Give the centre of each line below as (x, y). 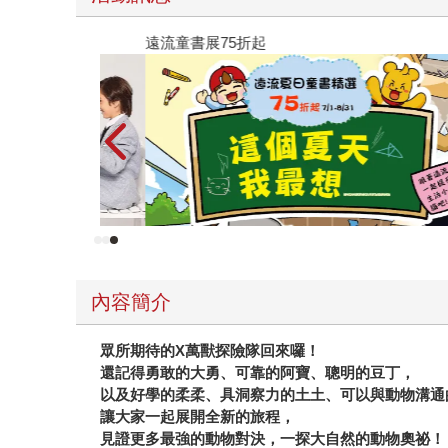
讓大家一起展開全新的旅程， (198, 417)
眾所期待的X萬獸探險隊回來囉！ (210, 351)
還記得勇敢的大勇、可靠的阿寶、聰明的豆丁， (258, 373)
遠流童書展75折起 (170, 43)
